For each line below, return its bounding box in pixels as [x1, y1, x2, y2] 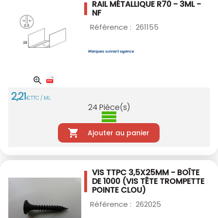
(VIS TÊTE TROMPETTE [122, 175, 204, 187]
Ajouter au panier [87, 127, 149, 138]
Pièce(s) [99, 101, 130, 113]
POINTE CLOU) [92, 184, 146, 196]
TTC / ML [31, 94, 51, 102]
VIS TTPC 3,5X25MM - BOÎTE [92, 166, 200, 178]
